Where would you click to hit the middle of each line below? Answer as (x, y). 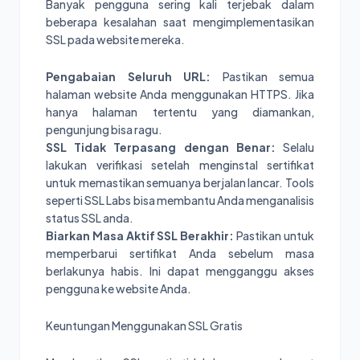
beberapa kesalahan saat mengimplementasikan (180, 22)
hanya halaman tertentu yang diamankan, (180, 112)
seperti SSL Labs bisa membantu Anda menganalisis (180, 200)
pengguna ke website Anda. (119, 289)
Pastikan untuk (274, 236)
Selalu (295, 147)
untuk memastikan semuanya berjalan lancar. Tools (180, 183)
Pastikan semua (262, 77)
